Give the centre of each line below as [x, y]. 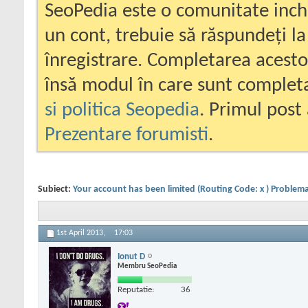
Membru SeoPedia [147, 266]
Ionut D [131, 256]
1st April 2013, [82, 233]
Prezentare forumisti [126, 135]
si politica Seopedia [122, 110]
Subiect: [55, 189]
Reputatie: [136, 289]
